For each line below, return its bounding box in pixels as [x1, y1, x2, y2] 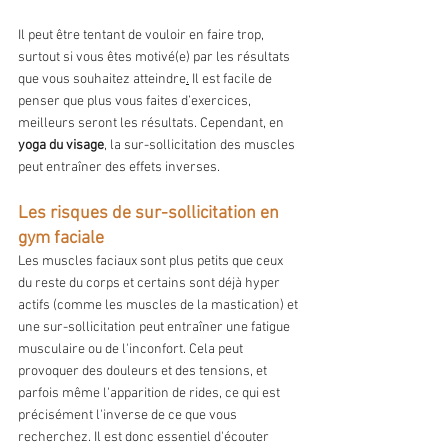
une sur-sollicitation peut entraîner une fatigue [18, 319, 293, 337]
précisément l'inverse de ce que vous [18, 407, 240, 425]
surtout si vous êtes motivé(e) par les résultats [18, 49, 293, 67]
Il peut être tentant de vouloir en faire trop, [18, 27, 267, 45]
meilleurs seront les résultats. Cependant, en [18, 115, 287, 133]
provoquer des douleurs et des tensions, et [18, 363, 270, 381]
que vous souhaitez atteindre [18, 71, 186, 89]
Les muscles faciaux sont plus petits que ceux [18, 253, 286, 271]
